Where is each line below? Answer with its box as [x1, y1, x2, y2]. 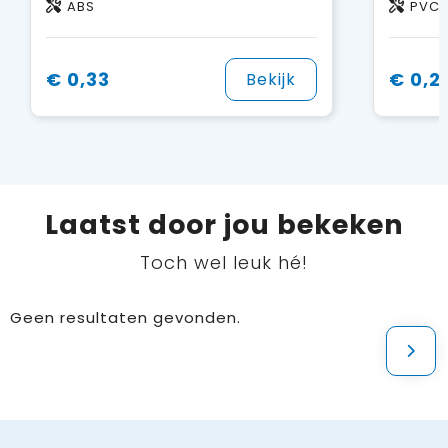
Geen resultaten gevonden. [9, 307, 241, 329]
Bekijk [245, 68, 296, 92]
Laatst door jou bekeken [44, 206, 404, 244]
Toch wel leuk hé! [140, 250, 308, 276]
